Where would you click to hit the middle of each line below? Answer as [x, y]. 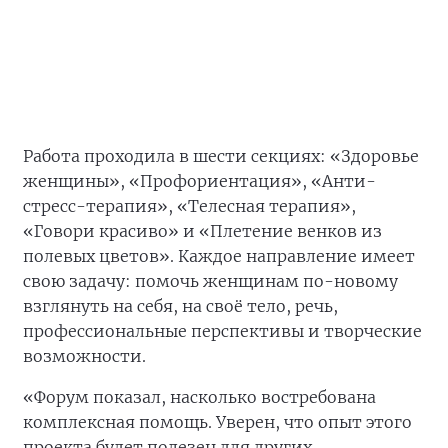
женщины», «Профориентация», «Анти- [199, 181]
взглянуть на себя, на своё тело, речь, [180, 306]
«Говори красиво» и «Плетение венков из [202, 231]
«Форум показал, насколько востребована [199, 397]
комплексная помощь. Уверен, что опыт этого [217, 422]
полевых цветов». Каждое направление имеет [219, 256]
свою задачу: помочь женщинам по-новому [210, 281]
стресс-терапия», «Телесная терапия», [189, 206]
